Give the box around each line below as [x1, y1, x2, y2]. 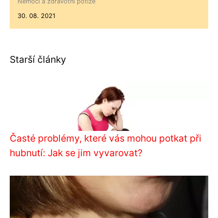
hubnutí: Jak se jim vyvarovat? [10, 146, 143, 159]
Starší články [10, 53, 66, 65]
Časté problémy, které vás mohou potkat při [10, 132, 201, 144]
